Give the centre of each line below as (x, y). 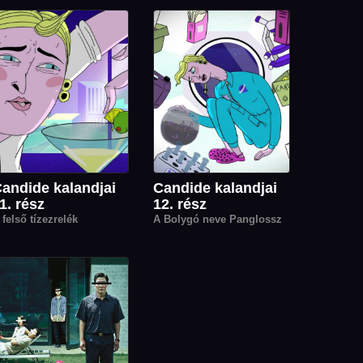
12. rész (180, 205)
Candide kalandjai (215, 188)
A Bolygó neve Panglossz (218, 220)
